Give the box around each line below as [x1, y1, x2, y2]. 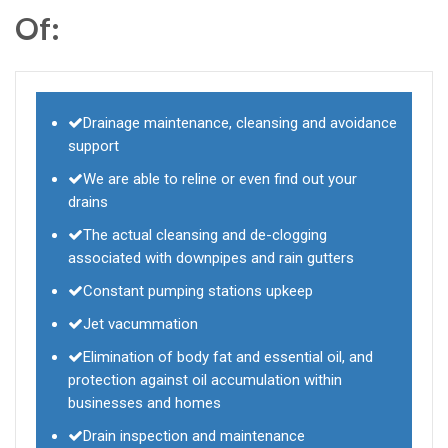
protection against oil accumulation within [68, 371, 342, 390]
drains [68, 193, 108, 212]
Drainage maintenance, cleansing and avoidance [83, 114, 397, 133]
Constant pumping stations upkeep [83, 282, 313, 301]
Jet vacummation [83, 315, 198, 334]
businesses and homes [68, 394, 221, 413]
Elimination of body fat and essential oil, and [83, 348, 373, 367]
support [68, 137, 119, 156]
